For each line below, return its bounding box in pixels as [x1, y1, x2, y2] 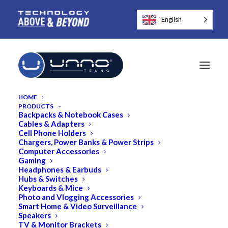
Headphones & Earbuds [18, 165, 101, 175]
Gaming [18, 156, 46, 165]
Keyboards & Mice [18, 183, 83, 193]
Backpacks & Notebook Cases [18, 110, 123, 120]
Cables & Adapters [18, 119, 84, 129]
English [161, 15, 182, 23]
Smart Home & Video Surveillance [18, 202, 137, 211]
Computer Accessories [18, 147, 99, 156]
